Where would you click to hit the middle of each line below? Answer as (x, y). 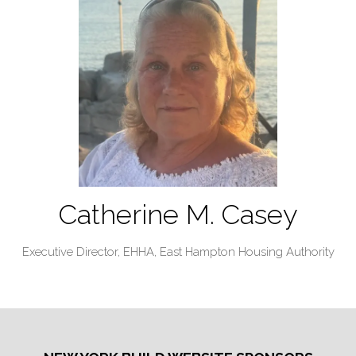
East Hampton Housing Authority (247, 251)
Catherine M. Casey (178, 214)
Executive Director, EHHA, (91, 251)
